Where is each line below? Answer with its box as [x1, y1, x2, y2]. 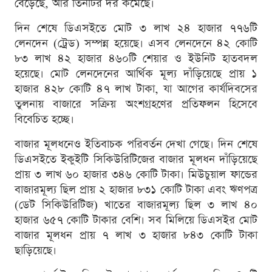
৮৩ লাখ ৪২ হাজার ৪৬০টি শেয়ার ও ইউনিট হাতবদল [15, 50, 257, 66]
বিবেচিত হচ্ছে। [15, 111, 74, 127]
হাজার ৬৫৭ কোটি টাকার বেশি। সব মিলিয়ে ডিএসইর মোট [15, 212, 257, 228]
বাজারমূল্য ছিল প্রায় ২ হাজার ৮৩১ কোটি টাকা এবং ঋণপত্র [15, 182, 257, 197]
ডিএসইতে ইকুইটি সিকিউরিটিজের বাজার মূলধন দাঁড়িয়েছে [15, 151, 257, 167]
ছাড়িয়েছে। [15, 242, 56, 258]
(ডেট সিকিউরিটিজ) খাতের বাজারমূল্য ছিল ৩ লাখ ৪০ [15, 197, 257, 212]
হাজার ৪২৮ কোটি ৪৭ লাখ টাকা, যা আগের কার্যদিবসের [15, 81, 257, 97]
